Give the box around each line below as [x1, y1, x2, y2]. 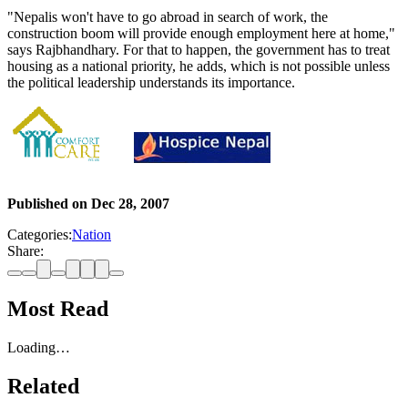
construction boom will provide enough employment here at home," [7, 25, 395, 42]
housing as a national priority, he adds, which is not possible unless [7, 58, 390, 75]
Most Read [7, 297, 108, 321]
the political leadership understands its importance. [7, 75, 295, 91]
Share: [7, 243, 44, 260]
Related [7, 373, 79, 398]
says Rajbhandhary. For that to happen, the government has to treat [7, 42, 390, 58]
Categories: [7, 227, 72, 243]
